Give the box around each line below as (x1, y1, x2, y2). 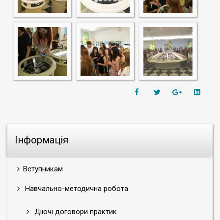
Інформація (15, 134, 68, 146)
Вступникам (23, 164, 63, 173)
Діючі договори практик (32, 207, 117, 216)
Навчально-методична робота (23, 184, 128, 193)
